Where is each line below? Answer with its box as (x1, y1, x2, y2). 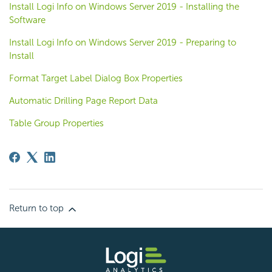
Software (9, 15, 46, 26)
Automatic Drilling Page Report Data (9, 95, 158, 107)
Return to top (9, 203, 66, 214)
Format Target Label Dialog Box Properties (9, 73, 183, 84)
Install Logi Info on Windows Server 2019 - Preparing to (9, 37, 236, 49)
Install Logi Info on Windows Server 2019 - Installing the (9, 1, 239, 13)
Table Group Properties (9, 118, 104, 129)
